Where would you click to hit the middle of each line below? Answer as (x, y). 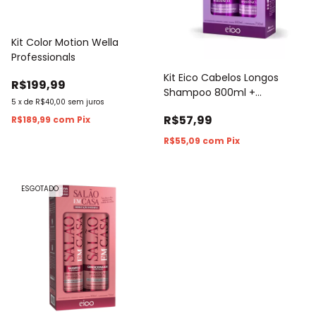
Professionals (43, 57)
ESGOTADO (40, 188)
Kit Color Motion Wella (65, 42)
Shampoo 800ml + (209, 92)
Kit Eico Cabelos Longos (221, 77)
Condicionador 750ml (217, 107)
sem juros (86, 102)
